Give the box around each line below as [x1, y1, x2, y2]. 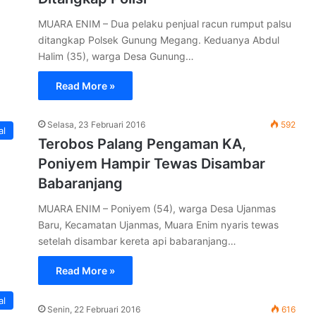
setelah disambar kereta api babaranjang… [38, 235, 236, 247]
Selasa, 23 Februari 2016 [47, 119, 145, 130]
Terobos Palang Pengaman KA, [38, 135, 246, 152]
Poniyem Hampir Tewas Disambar [38, 155, 265, 172]
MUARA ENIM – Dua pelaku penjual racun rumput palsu [38, 18, 291, 30]
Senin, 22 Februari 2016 [47, 304, 140, 315]
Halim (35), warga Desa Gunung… [38, 50, 194, 62]
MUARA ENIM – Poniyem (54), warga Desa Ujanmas [38, 202, 276, 214]
